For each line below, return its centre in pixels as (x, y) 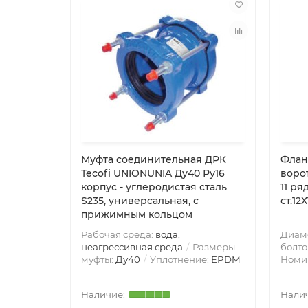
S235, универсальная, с (140, 201)
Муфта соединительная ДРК (154, 159)
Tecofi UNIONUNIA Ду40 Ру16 (153, 173)
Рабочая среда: (118, 234)
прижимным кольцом (137, 214)
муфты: (98, 259)
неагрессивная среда (132, 247)
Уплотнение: (179, 259)
